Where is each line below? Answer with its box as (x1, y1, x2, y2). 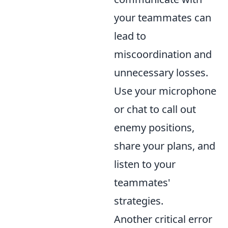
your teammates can (114, 11, 211, 25)
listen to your (114, 157, 176, 172)
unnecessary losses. (114, 66, 208, 80)
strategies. (114, 194, 163, 208)
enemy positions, (114, 121, 194, 135)
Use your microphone (114, 84, 216, 98)
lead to (114, 29, 146, 43)
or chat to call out (114, 102, 196, 117)
